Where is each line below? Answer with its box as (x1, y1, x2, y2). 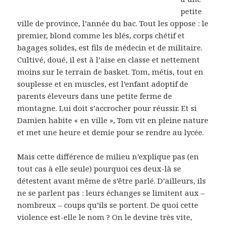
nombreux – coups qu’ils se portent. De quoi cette (17, 199, 199, 210)
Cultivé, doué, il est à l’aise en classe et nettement (17, 54, 200, 65)
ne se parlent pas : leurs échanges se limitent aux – (17, 187, 205, 198)
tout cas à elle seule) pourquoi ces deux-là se (17, 163, 182, 174)
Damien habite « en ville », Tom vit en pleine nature (17, 115, 209, 125)
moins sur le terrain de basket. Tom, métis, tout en (17, 66, 204, 77)
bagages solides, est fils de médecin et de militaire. (17, 42, 203, 52)
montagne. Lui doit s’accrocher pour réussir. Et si (17, 102, 197, 113)
